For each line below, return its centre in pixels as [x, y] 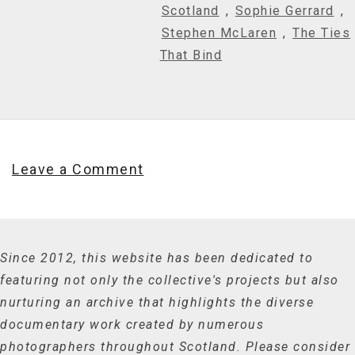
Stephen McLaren [219, 32]
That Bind [191, 55]
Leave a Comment [78, 169]
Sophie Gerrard [284, 10]
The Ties [322, 32]
